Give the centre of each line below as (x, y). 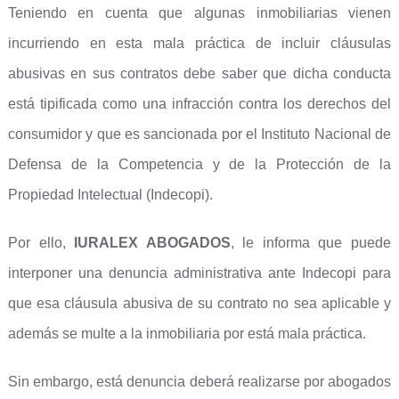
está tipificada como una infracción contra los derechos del (199, 104)
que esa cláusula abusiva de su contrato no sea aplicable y (199, 303)
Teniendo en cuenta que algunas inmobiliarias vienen (199, 13)
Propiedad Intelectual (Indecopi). (110, 195)
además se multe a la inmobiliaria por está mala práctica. (187, 334)
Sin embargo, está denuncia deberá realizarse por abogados (199, 382)
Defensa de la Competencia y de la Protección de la (199, 164)
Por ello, (41, 243)
